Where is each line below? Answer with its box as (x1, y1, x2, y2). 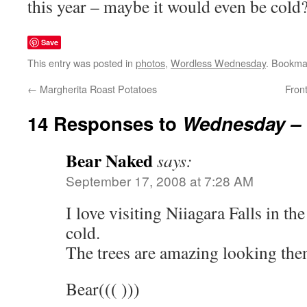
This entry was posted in (27, 56, 136, 70)
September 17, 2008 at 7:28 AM (66, 171, 254, 190)
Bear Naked (66, 147, 153, 173)
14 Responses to (27, 110, 182, 136)
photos (136, 56, 165, 70)
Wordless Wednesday (171, 56, 266, 70)
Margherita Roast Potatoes (37, 82, 157, 96)
